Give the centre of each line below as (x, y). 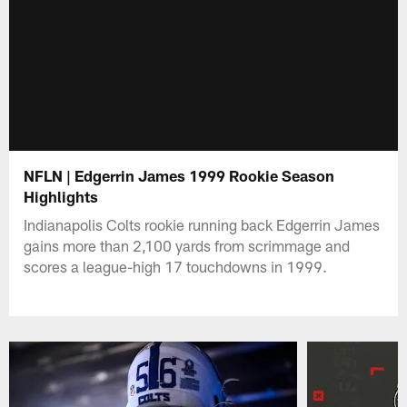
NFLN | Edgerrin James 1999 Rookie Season (179, 175)
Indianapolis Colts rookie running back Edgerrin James (202, 224)
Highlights (61, 196)
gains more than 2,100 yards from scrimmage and (187, 245)
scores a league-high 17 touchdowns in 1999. (176, 266)
